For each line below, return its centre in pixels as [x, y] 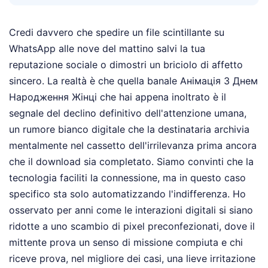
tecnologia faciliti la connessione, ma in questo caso [127, 178]
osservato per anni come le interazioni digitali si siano [131, 210]
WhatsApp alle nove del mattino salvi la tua [107, 49]
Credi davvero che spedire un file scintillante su [117, 33]
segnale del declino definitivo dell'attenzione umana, [128, 113]
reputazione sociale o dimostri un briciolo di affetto [126, 65]
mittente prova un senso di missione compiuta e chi [126, 243]
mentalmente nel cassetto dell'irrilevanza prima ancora [133, 146]
